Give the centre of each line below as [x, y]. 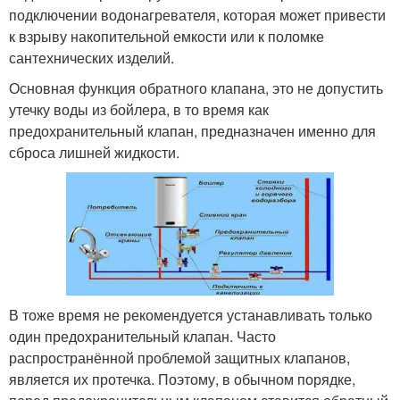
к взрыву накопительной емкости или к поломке [167, 36]
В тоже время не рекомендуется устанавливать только [191, 315]
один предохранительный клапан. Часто [142, 337]
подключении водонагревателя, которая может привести [197, 14]
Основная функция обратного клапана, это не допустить [196, 87]
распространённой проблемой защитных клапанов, [179, 358]
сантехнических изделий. [92, 57]
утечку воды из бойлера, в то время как [139, 109]
